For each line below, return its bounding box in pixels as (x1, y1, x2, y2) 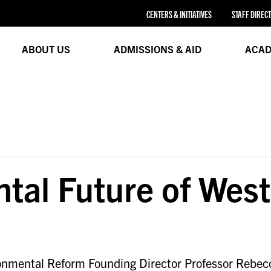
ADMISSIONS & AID (113, 42, 201, 55)
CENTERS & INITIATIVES (146, 8, 212, 21)
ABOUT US (21, 42, 70, 55)
